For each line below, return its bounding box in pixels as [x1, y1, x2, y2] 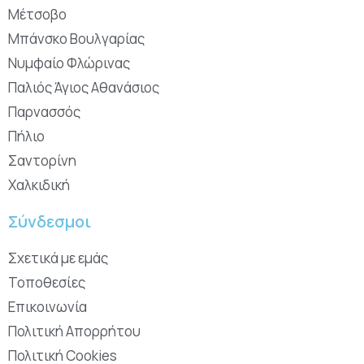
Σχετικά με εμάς [8, 248, 108, 267]
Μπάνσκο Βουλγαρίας [8, 28, 145, 48]
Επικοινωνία [8, 297, 87, 316]
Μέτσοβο [8, 4, 67, 24]
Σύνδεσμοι [8, 210, 91, 232]
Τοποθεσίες [8, 272, 85, 292]
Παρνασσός [8, 102, 80, 121]
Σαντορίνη [8, 150, 76, 170]
